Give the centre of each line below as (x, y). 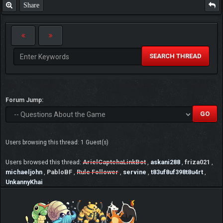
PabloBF (59, 172)
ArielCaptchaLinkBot (114, 162)
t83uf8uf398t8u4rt (177, 172)
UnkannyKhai (24, 182)
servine (135, 172)
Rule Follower (98, 172)
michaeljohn (24, 172)
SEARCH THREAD (175, 56)
